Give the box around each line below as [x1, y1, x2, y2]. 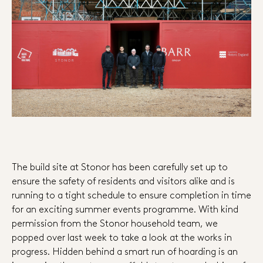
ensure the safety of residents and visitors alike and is [12, 173, 235, 188]
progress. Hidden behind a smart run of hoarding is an [12, 244, 238, 258]
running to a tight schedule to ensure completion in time [12, 187, 251, 202]
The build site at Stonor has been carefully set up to [12, 159, 228, 174]
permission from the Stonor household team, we [12, 215, 218, 230]
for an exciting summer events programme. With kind [12, 201, 238, 216]
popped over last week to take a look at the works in [12, 230, 232, 244]
